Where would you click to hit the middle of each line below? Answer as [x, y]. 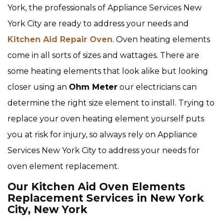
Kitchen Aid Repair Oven [60, 40]
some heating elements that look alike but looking [108, 71]
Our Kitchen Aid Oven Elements [96, 187]
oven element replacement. [63, 166]
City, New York [47, 210]
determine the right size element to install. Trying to [111, 103]
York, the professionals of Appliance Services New [105, 8]
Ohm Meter [93, 87]
